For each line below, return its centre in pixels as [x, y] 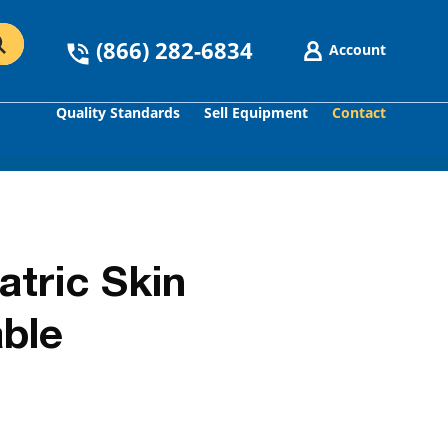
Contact [359, 112]
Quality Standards [118, 112]
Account [357, 49]
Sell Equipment [256, 112]
